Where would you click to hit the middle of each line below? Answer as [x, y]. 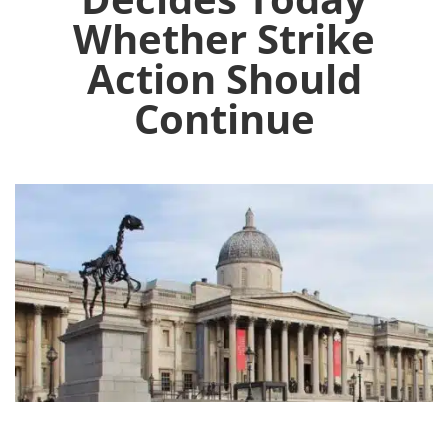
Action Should [224, 79]
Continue [224, 119]
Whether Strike [224, 39]
